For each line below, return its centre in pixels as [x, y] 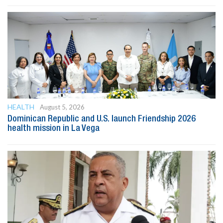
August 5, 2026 [62, 107]
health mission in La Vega [54, 128]
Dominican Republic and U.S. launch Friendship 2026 [102, 119]
